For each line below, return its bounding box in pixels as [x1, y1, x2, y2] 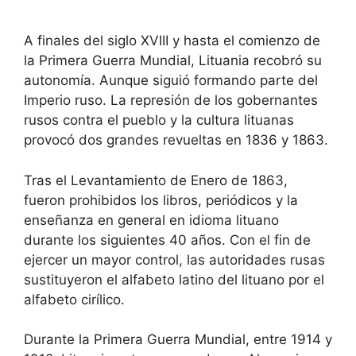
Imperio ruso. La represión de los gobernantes [24, 92, 318, 108]
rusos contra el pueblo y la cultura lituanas [24, 112, 294, 128]
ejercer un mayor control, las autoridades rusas [24, 251, 325, 268]
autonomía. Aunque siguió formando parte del [24, 72, 318, 88]
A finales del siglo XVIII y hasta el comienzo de [24, 33, 320, 48]
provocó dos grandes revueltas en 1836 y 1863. [24, 132, 328, 148]
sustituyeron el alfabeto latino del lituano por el [24, 271, 324, 288]
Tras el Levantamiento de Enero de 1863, [24, 172, 288, 188]
